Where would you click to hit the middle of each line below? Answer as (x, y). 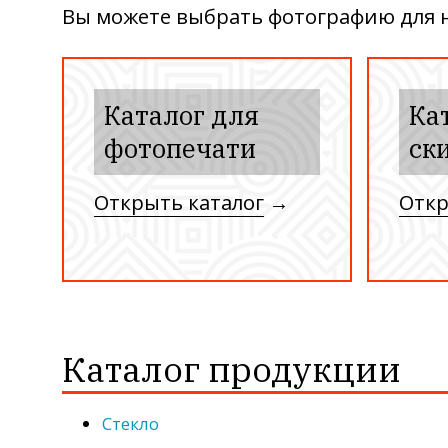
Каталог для (181, 116)
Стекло (130, 424)
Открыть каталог (179, 202)
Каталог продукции (231, 369)
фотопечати (180, 149)
